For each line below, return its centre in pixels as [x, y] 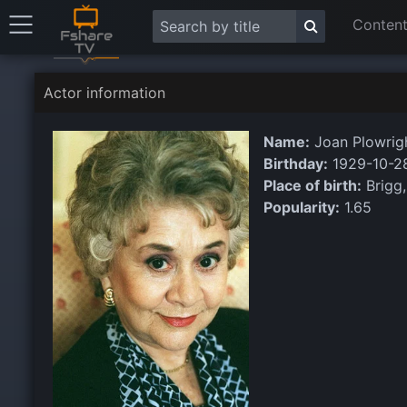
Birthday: [295, 164]
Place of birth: [312, 185]
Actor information [104, 93]
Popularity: [301, 207]
